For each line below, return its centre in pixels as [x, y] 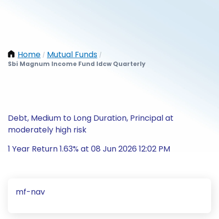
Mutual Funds [72, 55]
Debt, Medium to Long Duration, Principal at [91, 118]
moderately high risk [47, 130]
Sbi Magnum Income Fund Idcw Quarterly [77, 64]
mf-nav [30, 192]
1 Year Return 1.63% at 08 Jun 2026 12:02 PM [89, 149]
